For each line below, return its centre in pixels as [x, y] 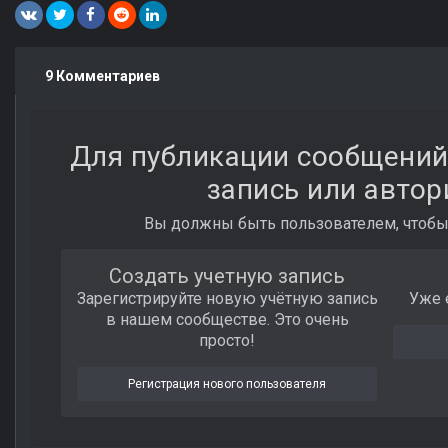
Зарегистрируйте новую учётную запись [227, 299]
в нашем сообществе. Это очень [227, 320]
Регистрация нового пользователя [227, 384]
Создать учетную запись [227, 276]
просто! [227, 341]
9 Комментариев [102, 76]
